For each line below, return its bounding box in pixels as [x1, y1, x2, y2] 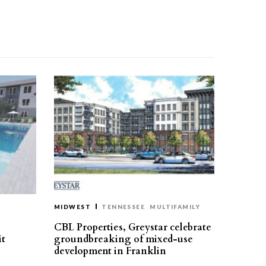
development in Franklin [54, 245, 166, 258]
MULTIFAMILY [150, 203, 201, 210]
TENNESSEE [102, 203, 145, 210]
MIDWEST [54, 203, 91, 210]
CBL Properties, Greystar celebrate [54, 221, 211, 234]
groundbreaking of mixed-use [54, 233, 193, 246]
